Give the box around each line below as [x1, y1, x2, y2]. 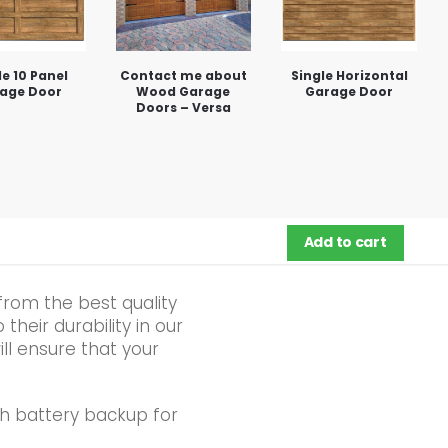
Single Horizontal [290, 66, 408, 84]
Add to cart [303, 232, 387, 253]
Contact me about [119, 66, 247, 84]
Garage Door [305, 82, 394, 100]
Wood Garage [136, 82, 231, 100]
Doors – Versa [135, 98, 231, 116]
